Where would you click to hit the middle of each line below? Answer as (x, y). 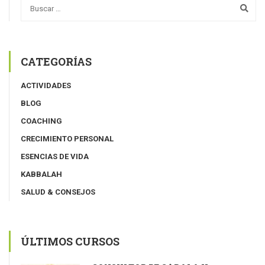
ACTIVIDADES (46, 85)
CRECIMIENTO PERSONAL (67, 138)
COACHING (41, 121)
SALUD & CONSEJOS (58, 192)
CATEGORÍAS (56, 61)
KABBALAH (41, 174)
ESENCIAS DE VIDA (55, 156)
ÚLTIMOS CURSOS (70, 241)
